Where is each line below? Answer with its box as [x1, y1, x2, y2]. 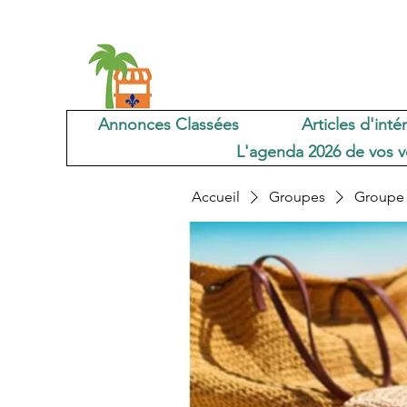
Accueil [192, 188, 240, 205]
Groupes [269, 188, 325, 205]
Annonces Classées [98, 114, 240, 134]
